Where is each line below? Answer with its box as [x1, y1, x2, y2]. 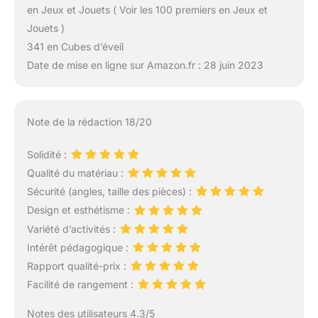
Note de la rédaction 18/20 [26, 115, 152, 128]
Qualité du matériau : [26, 167, 126, 180]
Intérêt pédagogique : [26, 241, 131, 253]
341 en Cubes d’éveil [26, 40, 124, 53]
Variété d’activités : [26, 222, 119, 235]
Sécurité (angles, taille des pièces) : [26, 185, 194, 198]
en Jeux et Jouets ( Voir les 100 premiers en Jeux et [26, 4, 268, 16]
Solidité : [26, 148, 70, 160]
